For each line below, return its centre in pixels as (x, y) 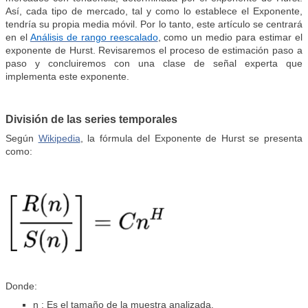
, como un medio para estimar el (230, 37)
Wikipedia (59, 138)
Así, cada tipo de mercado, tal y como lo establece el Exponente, (154, 11)
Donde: (21, 286)
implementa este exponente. (67, 76)
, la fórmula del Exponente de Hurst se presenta (191, 138)
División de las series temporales (91, 119)
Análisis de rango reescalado (94, 37)
